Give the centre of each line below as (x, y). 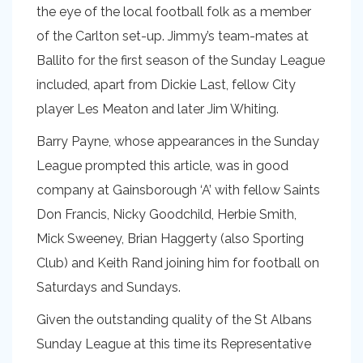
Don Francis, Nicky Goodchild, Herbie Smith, (167, 214)
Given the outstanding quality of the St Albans (174, 320)
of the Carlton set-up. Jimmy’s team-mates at (173, 36)
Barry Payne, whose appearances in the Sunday (178, 141)
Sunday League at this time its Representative (174, 344)
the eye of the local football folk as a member (174, 12)
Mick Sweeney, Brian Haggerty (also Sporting (170, 239)
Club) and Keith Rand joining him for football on (178, 263)
